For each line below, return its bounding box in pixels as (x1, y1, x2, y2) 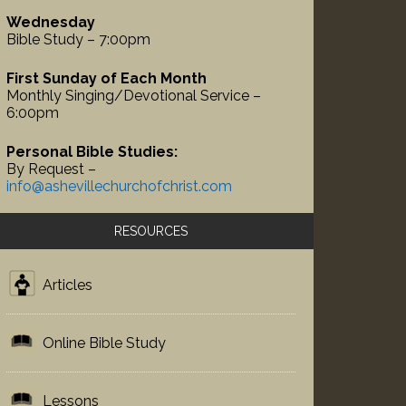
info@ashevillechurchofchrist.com (6, 178, 232, 196)
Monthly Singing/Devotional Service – (6, 87, 261, 105)
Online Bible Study (43, 334, 166, 353)
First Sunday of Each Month (6, 70, 207, 88)
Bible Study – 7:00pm (6, 31, 150, 49)
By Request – (6, 160, 96, 179)
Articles (43, 276, 92, 295)
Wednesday (6, 14, 99, 32)
